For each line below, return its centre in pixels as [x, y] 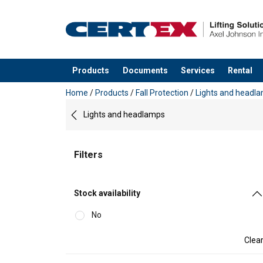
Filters [88, 155]
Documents [145, 70]
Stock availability [107, 193]
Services [198, 70]
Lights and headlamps [124, 115]
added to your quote [107, 82]
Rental [240, 70]
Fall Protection [162, 93]
